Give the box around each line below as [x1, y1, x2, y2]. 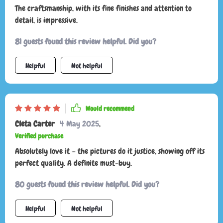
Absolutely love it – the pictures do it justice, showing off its [15, 146, 205, 157]
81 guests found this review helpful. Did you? [15, 36, 156, 47]
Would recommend [86, 104, 134, 113]
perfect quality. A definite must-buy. [15, 158, 132, 169]
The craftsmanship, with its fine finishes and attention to [15, 3, 192, 14]
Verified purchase [15, 131, 63, 141]
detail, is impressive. [15, 15, 78, 26]
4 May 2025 [60, 118, 99, 129]
